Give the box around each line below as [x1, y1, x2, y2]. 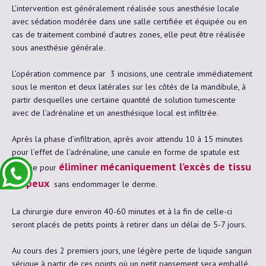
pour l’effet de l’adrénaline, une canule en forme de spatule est [12, 146, 239, 157]
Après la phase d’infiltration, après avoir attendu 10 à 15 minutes [12, 133, 243, 144]
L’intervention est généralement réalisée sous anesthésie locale [12, 2, 239, 14]
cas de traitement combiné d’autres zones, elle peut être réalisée [12, 28, 245, 40]
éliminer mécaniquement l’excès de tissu [59, 159, 251, 173]
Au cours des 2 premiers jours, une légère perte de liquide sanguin [12, 245, 252, 256]
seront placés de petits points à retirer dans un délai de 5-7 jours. [12, 218, 246, 230]
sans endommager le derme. [49, 178, 157, 189]
